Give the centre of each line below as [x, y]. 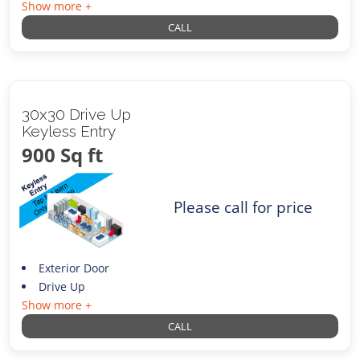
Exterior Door [74, 268]
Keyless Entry [69, 131]
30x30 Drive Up [77, 115]
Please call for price [243, 207]
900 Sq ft [63, 155]
